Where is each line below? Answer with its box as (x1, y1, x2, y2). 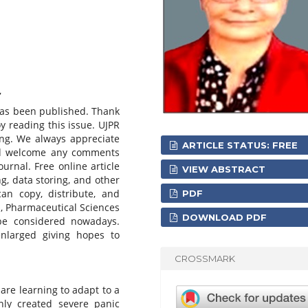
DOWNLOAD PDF (179, 211, 267, 223)
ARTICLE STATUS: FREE (179, 139, 298, 151)
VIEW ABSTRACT (179, 163, 266, 175)
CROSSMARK (175, 253, 236, 265)
